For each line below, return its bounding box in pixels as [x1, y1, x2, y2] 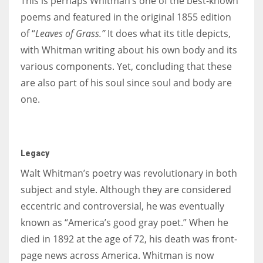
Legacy [21, 148, 49, 158]
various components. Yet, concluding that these [21, 59, 232, 73]
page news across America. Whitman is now [21, 248, 214, 262]
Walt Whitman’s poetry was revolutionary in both [21, 166, 237, 180]
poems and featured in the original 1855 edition [21, 10, 231, 23]
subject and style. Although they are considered [21, 183, 231, 196]
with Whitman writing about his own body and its [21, 43, 237, 56]
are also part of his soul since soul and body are [21, 76, 232, 89]
